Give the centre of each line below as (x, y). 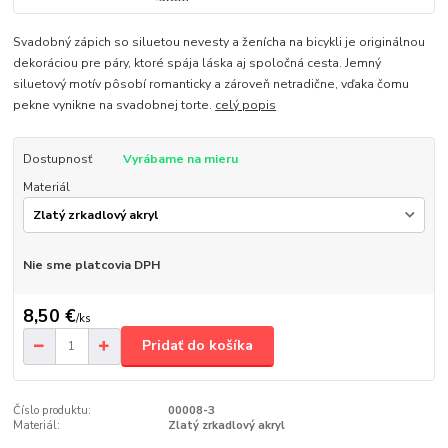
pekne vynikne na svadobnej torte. (114, 104)
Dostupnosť (57, 158)
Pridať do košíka (197, 346)
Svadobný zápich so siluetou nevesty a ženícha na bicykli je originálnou (219, 41)
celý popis (246, 104)
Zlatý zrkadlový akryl (226, 425)
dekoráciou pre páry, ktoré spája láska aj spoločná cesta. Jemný (197, 62)
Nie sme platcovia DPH (91, 265)
